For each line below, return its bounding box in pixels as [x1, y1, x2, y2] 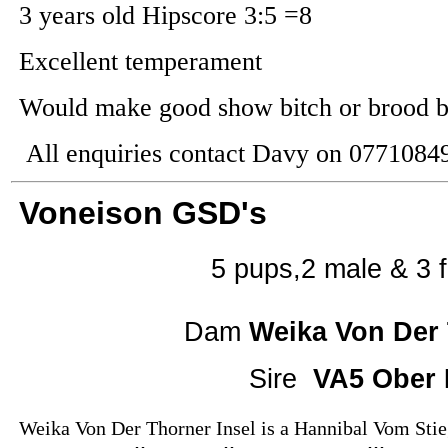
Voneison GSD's [19, 195, 267, 231]
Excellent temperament [19, 47, 262, 76]
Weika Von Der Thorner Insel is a [19, 416, 294, 439]
